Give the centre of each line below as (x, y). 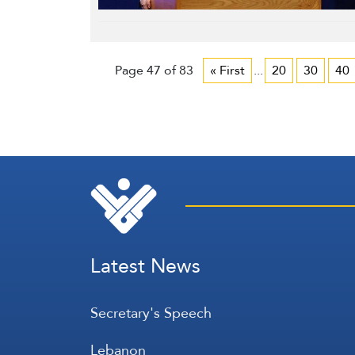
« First (227, 70)
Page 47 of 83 (154, 70)
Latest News (145, 266)
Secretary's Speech (151, 313)
